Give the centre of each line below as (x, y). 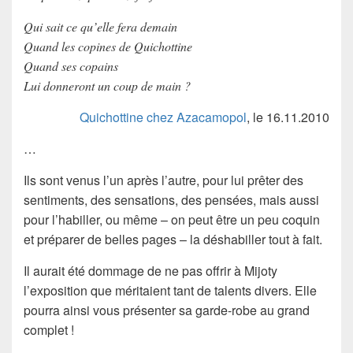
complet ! (49, 330)
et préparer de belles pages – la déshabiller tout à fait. (173, 240)
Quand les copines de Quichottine (108, 46)
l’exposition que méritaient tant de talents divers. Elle (170, 291)
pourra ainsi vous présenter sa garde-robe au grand (167, 310)
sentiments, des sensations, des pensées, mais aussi (171, 200)
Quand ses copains (71, 66)
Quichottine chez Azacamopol (163, 117)
